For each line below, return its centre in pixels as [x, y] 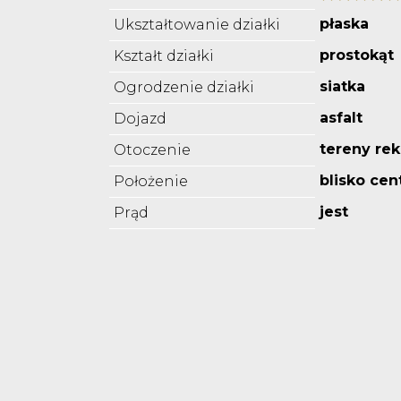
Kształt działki [164, 56]
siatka [342, 87]
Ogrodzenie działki [184, 88]
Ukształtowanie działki [197, 25]
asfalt [341, 118]
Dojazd [140, 119]
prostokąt [357, 55]
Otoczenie [152, 150]
